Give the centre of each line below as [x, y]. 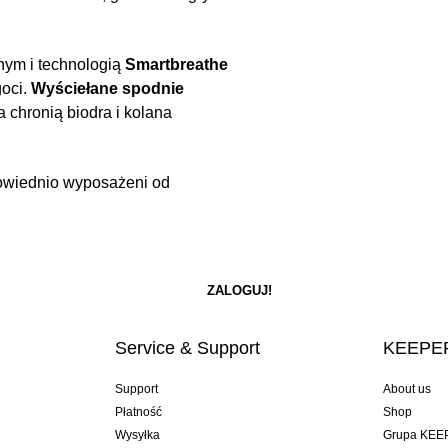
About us [407, 389]
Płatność [138, 412]
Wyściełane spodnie [107, 89]
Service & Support [187, 348]
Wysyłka [137, 435]
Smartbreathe [176, 65]
